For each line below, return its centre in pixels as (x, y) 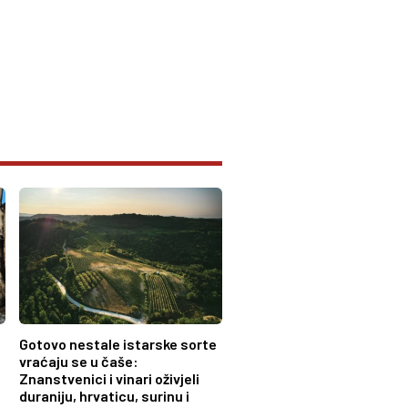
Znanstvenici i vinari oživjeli (110, 378)
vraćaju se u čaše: (79, 361)
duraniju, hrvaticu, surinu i (105, 395)
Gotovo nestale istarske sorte (118, 343)
